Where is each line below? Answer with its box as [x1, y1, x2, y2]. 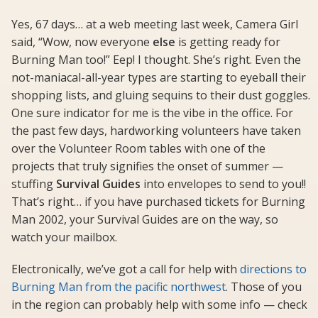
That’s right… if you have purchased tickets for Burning [11, 194, 305, 210]
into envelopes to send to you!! [141, 176, 306, 192]
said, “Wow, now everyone [11, 34, 153, 50]
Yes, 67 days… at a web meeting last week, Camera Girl [11, 16, 298, 33]
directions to [240, 261, 307, 278]
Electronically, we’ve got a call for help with [11, 261, 240, 278]
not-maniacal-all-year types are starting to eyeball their [11, 70, 306, 86]
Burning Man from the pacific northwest [11, 279, 226, 295]
